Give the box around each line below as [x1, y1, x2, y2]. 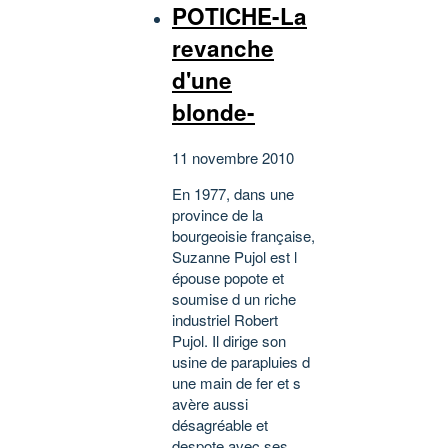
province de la [172, 204, 263, 226]
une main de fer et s [172, 372, 301, 394]
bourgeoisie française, [172, 225, 315, 247]
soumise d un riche [172, 288, 296, 310]
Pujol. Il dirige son [172, 330, 286, 352]
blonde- [172, 96, 255, 129]
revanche [172, 32, 274, 65]
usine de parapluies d [172, 351, 310, 373]
